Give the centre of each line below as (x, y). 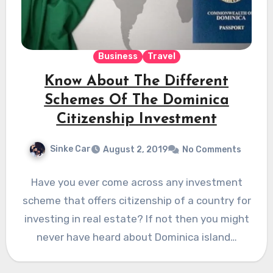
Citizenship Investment (136, 120)
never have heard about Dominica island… (136, 237)
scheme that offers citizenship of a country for (136, 201)
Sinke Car (70, 149)
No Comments (212, 150)
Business (118, 57)
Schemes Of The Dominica (136, 101)
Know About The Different (136, 82)
